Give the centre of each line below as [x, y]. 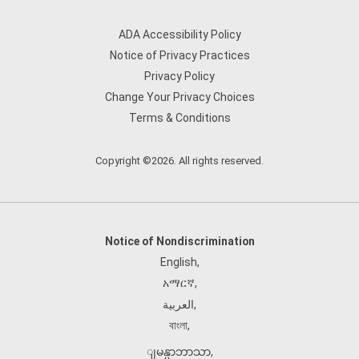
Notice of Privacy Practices [179, 55]
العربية [178, 305]
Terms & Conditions [179, 118]
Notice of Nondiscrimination [179, 241]
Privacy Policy [179, 76]
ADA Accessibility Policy [179, 34]
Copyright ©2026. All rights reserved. [179, 161]
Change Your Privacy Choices [179, 97]
